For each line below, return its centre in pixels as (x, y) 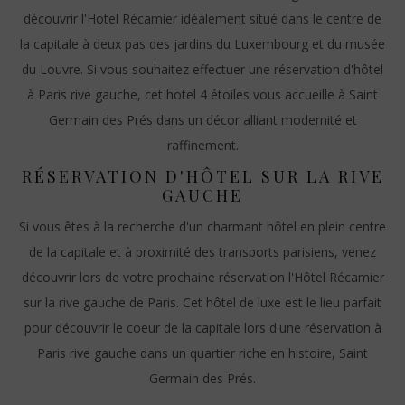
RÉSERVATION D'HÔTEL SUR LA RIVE (202, 176)
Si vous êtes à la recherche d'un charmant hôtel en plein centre (202, 226)
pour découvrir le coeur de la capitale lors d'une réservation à (202, 328)
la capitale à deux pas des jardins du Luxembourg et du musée (202, 44)
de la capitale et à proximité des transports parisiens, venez (202, 252)
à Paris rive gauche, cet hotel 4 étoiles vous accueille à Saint (202, 94)
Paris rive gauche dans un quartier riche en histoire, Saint (202, 353)
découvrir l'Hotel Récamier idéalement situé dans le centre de (202, 19)
